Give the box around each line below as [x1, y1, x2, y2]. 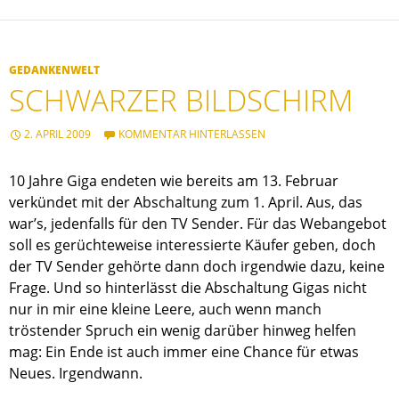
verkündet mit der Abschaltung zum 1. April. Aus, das [9, 192, 362, 213]
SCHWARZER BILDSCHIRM [9, 80, 353, 121]
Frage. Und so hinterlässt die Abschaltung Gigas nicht [9, 278, 367, 298]
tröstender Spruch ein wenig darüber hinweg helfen [9, 321, 356, 341]
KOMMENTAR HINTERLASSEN [118, 126, 265, 142]
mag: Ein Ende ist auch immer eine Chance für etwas [9, 342, 359, 362]
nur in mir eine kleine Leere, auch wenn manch [9, 299, 322, 320]
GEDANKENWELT [9, 62, 100, 78]
